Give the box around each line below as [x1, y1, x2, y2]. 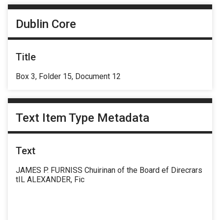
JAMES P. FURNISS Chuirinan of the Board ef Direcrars [16, 165, 202, 175]
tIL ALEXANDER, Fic [16, 175, 84, 185]
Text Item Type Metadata [16, 111, 149, 125]
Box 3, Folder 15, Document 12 [16, 71, 121, 81]
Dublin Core [16, 17, 76, 31]
